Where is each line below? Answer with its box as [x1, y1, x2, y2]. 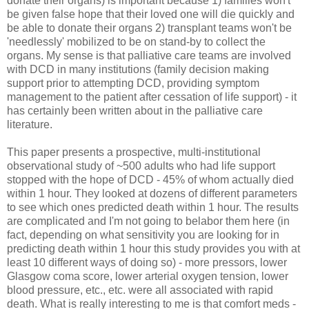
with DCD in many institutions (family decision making [7, 63, 269, 75]
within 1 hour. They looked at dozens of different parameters [7, 187, 297, 199]
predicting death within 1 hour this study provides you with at [7, 242, 300, 255]
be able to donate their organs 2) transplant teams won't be [7, 21, 292, 34]
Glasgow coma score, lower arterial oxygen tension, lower [7, 270, 288, 282]
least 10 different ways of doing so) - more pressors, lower [7, 256, 287, 268]
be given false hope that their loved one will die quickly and [7, 8, 295, 20]
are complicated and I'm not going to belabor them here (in [7, 215, 290, 227]
